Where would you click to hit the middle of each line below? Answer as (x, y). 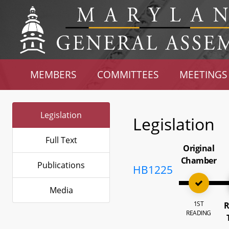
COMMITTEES (128, 74)
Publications (61, 165)
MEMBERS (53, 74)
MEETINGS (203, 74)
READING (199, 213)
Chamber (199, 161)
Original (199, 148)
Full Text (61, 140)
